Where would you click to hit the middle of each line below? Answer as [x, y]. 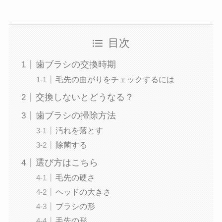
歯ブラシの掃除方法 [76, 116]
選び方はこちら [67, 163]
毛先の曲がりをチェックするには [115, 80]
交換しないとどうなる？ [84, 97]
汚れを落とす [79, 131]
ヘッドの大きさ [83, 192]
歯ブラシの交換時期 [76, 65]
